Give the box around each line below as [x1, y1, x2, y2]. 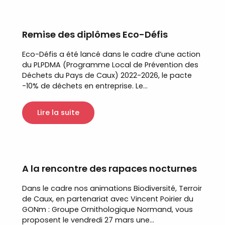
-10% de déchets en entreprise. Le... [22, 80, 148, 91]
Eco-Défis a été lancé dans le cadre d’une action [22, 49, 200, 59]
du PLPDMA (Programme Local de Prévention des [22, 59, 198, 70]
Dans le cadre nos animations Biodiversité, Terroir [22, 183, 202, 193]
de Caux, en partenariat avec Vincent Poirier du [22, 193, 193, 204]
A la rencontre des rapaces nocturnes [22, 162, 197, 175]
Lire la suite [37, 107, 79, 118]
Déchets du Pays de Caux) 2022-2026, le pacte [22, 70, 192, 80]
